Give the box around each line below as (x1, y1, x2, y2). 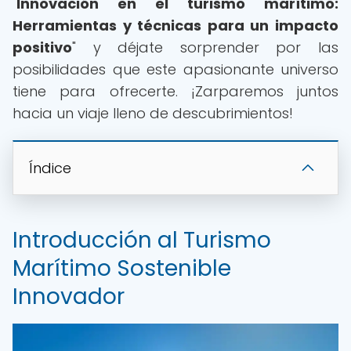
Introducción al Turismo (13, 225, 271, 255)
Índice (29, 158, 71, 178)
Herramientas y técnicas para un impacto (13, 16, 338, 35)
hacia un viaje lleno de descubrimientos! (13, 103, 293, 123)
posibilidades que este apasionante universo (13, 60, 338, 79)
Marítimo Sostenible (13, 253, 231, 284)
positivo (13, 38, 72, 57)
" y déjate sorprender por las (72, 38, 338, 57)
